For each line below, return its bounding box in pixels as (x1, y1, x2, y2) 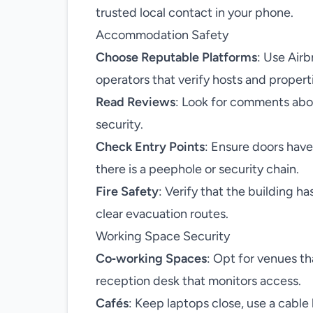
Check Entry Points (96, 139, 205, 154)
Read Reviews (96, 94, 175, 110)
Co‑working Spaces (96, 251, 207, 266)
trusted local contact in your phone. (96, 5, 293, 20)
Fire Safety (96, 184, 159, 199)
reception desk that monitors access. (96, 273, 301, 289)
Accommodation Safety (96, 27, 228, 43)
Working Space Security (96, 228, 230, 244)
